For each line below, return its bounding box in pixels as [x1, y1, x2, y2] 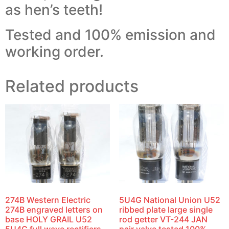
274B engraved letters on [5, 204, 103, 215]
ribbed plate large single [119, 204, 213, 215]
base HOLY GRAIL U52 [5, 214, 92, 224]
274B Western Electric [5, 194, 90, 205]
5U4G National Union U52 [119, 194, 220, 205]
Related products [5, 76, 139, 96]
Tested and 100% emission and [5, 26, 216, 43]
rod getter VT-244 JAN [119, 214, 208, 224]
